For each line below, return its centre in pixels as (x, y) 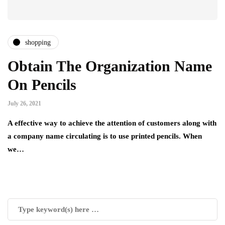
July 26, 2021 (24, 104)
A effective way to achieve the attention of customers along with (112, 123)
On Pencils (42, 85)
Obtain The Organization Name (110, 66)
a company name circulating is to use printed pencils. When (105, 136)
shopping (38, 42)
